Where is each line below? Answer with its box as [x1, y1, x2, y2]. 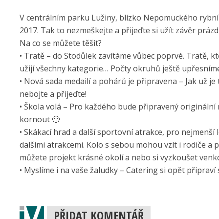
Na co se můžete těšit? [20, 38, 102, 48]
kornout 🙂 [20, 114, 62, 125]
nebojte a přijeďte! [20, 88, 88, 99]
